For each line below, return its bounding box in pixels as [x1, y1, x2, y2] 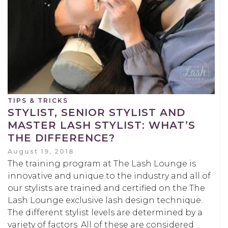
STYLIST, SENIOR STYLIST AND [8, 106, 185, 119]
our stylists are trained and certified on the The [8, 183, 205, 193]
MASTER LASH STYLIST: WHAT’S [8, 119, 195, 131]
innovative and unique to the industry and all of [8, 170, 211, 181]
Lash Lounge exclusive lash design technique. [8, 195, 203, 205]
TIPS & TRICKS [8, 96, 68, 104]
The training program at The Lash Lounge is [8, 158, 196, 168]
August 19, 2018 [8, 147, 74, 155]
